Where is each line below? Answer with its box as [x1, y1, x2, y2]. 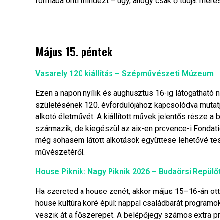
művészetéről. [35, 147, 85, 157]
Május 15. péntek [35, 42, 112, 60]
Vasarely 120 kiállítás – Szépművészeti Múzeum [35, 69, 214, 79]
